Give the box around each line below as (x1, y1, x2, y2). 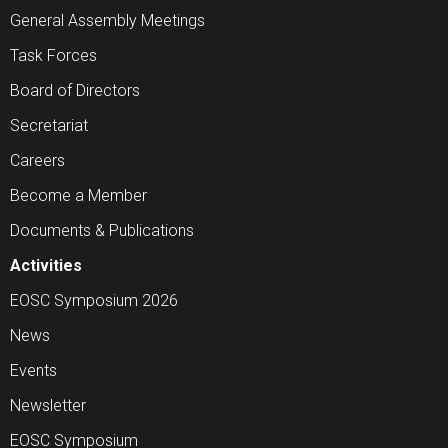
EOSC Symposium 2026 (10, 291, 178, 311)
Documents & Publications (10, 221, 194, 241)
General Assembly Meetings (10, 11, 205, 31)
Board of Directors (10, 81, 140, 101)
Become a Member (10, 186, 147, 206)
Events (10, 361, 57, 381)
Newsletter (10, 396, 86, 416)
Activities (10, 256, 82, 276)
